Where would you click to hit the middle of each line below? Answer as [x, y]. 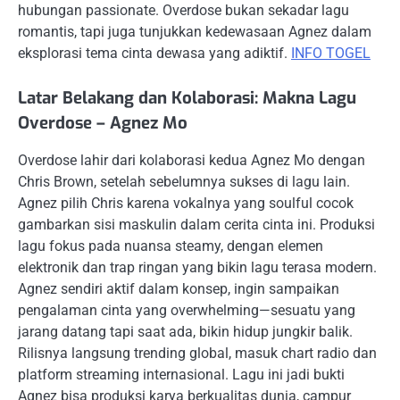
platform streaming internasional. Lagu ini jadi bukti [181, 375]
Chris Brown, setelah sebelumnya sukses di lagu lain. [184, 182]
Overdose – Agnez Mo [103, 123]
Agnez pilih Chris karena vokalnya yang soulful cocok [186, 204]
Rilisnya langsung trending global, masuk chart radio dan [197, 354]
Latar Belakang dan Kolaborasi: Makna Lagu [187, 98]
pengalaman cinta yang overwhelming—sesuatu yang [187, 311]
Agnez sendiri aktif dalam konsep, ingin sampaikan [179, 289]
